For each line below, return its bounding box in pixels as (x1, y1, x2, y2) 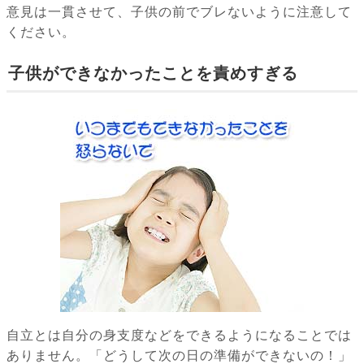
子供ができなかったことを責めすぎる (8, 64, 298, 83)
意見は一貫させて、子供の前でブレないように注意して (6, 5, 352, 19)
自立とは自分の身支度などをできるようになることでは (6, 328, 352, 343)
